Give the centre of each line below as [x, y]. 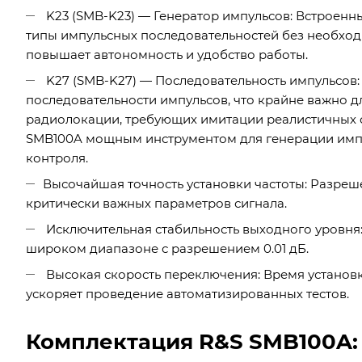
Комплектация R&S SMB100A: [192, 341]
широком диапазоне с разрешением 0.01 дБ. [167, 248]
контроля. [57, 158]
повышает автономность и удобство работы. [167, 54]
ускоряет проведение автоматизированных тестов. [187, 293]
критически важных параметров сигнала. [156, 203]
